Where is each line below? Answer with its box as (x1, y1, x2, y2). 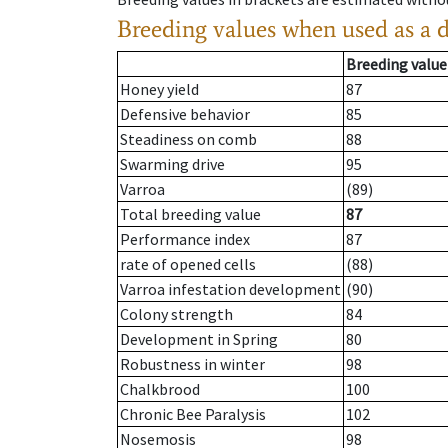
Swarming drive (120, 154, 225, 175)
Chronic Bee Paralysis (120, 404, 266, 425)
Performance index (120, 229, 250, 250)
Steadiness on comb (120, 129, 257, 150)
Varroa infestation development (120, 279, 341, 300)
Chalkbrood (120, 379, 200, 400)
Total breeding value (120, 204, 261, 225)
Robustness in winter (120, 354, 265, 375)
